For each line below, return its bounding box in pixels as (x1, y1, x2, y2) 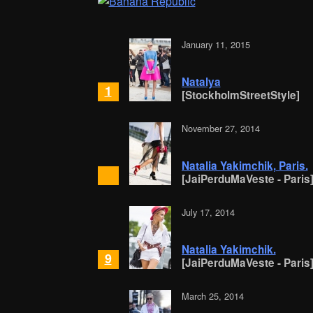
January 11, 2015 (181, 38, 250, 52)
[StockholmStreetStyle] (181, 87, 300, 103)
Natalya (181, 74, 221, 90)
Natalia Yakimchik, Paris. (181, 158, 308, 174)
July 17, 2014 (181, 205, 235, 219)
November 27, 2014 (181, 122, 260, 136)
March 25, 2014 (181, 289, 244, 303)
